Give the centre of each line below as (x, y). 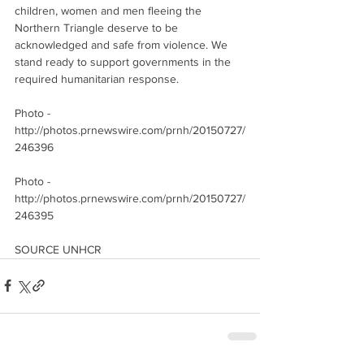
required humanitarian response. (97, 78)
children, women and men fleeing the (110, 10)
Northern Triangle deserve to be (98, 27)
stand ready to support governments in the (124, 61)
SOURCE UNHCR (58, 249)
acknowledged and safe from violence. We (123, 44)
